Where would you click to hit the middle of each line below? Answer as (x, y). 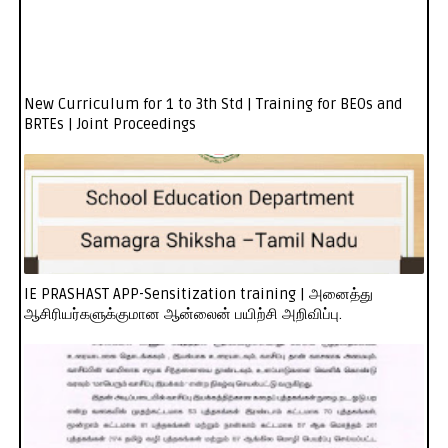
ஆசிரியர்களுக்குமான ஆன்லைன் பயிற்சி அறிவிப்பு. (182, 314)
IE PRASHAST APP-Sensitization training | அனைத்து (198, 294)
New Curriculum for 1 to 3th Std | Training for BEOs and (212, 104)
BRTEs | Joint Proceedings (109, 124)
